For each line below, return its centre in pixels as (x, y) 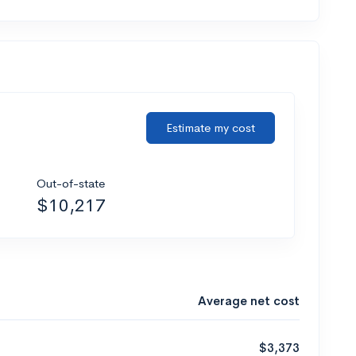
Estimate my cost (211, 127)
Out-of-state (71, 183)
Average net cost (249, 300)
